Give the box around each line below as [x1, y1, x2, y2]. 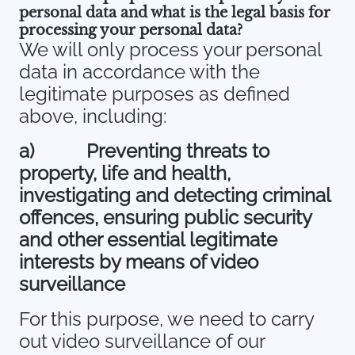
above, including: [19, 105, 167, 128]
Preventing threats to [86, 139, 269, 162]
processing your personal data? [19, 21, 242, 39]
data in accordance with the [19, 60, 260, 83]
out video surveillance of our [19, 330, 265, 353]
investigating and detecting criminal [19, 184, 330, 207]
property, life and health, [19, 162, 231, 185]
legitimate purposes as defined [19, 82, 290, 105]
